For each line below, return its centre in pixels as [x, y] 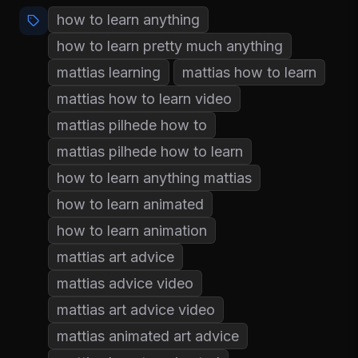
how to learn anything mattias [154, 177]
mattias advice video [125, 283]
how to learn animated [130, 204]
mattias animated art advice [148, 336]
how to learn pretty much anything [170, 46]
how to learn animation [132, 230]
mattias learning [109, 72]
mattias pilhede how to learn [150, 151]
